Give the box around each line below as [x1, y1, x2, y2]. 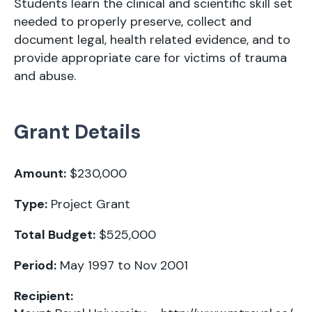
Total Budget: [14, 226, 95, 243]
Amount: [14, 165, 66, 182]
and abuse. [14, 68, 76, 84]
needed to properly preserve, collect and [14, 13, 251, 30]
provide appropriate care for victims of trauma [14, 49, 287, 66]
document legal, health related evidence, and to [14, 31, 290, 48]
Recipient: [14, 288, 73, 304]
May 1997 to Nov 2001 [56, 257, 188, 274]
